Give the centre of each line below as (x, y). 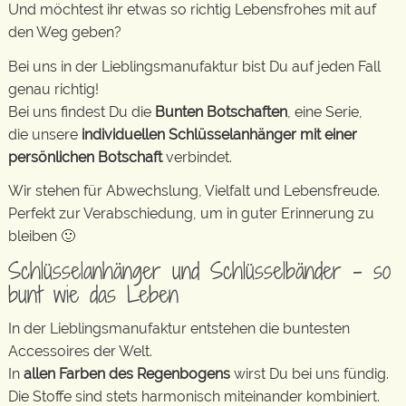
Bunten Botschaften (221, 111)
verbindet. (197, 157)
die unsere (45, 134)
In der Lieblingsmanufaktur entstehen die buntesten (179, 329)
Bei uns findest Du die (82, 111)
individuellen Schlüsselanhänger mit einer (219, 134)
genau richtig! (53, 89)
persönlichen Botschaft (85, 157)
